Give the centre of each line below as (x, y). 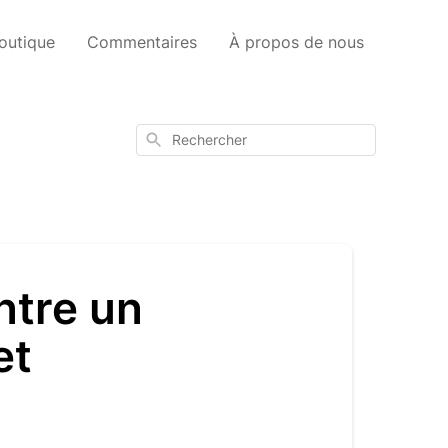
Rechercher (179, 137)
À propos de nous (296, 42)
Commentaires (142, 42)
